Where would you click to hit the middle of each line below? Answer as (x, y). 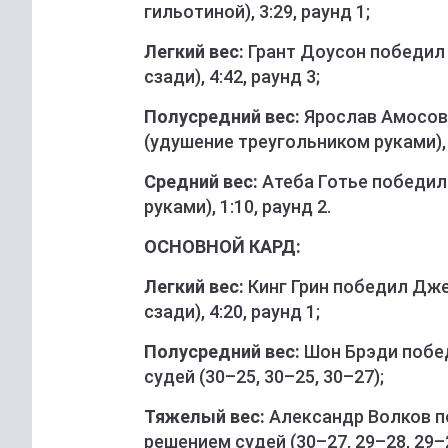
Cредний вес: (201, 182)
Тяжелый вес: (204, 417)
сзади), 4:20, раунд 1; (232, 312)
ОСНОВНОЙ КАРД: (222, 247)
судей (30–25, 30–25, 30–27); (264, 377)
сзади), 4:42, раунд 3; (232, 77)
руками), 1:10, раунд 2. (237, 207)
